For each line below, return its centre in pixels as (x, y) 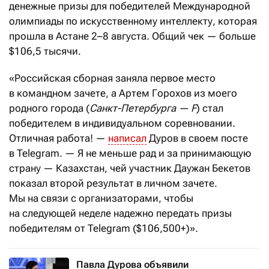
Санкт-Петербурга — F (143, 108)
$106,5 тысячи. (45, 51)
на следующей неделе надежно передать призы (120, 213)
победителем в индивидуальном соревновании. (122, 123)
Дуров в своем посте (197, 138)
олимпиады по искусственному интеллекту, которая (133, 21)
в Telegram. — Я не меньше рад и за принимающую (130, 153)
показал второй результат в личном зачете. (113, 183)
